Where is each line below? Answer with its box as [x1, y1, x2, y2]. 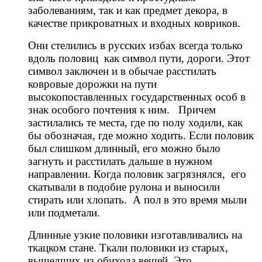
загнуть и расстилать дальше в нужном [28, 155, 212, 168]
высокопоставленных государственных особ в [28, 91, 246, 104]
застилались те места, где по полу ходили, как [28, 116, 243, 129]
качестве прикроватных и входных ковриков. [28, 17, 240, 30]
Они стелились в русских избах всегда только [28, 39, 243, 52]
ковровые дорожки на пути [28, 78, 157, 91]
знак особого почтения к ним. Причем [28, 104, 216, 116]
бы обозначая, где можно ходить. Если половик [28, 129, 254, 142]
